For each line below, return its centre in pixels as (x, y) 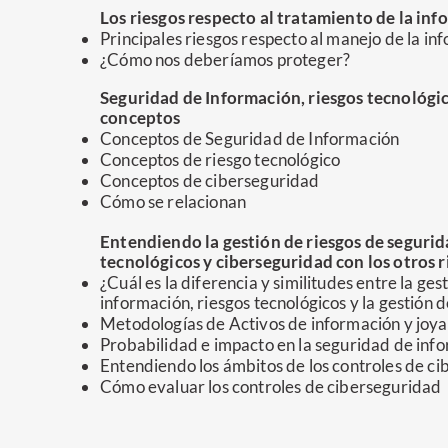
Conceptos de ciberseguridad (210, 180)
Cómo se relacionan (173, 201)
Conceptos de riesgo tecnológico (220, 159)
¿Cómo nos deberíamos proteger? (225, 59)
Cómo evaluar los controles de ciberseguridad (271, 386)
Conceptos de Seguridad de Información (250, 138)
